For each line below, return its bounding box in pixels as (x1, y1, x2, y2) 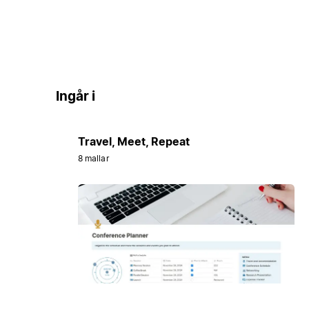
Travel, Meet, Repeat (77, 134, 190, 148)
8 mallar (77, 152, 109, 163)
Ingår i (55, 88, 95, 105)
